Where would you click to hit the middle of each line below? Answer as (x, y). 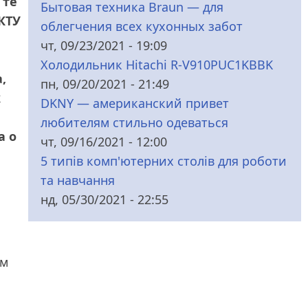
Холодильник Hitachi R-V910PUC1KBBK (156, 65)
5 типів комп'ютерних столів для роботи (163, 161)
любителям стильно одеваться (134, 122)
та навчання (77, 180)
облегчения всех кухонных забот (141, 26)
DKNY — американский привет (134, 103)
